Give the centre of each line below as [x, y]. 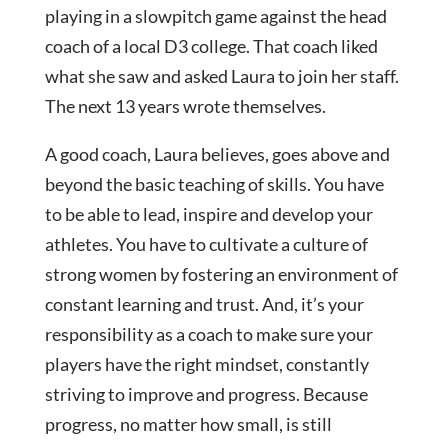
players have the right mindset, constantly [206, 364]
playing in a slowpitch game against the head [215, 16]
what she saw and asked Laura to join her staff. [221, 76]
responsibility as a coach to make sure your [208, 334]
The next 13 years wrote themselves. [185, 106]
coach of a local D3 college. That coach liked [211, 46]
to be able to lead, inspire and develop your [208, 214]
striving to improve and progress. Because [206, 394]
